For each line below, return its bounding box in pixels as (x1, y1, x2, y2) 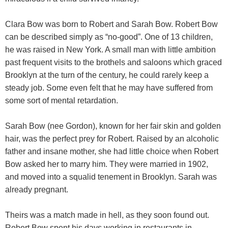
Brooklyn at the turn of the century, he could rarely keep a (5, 71, 209, 79)
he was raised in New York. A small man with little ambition (5, 45, 216, 54)
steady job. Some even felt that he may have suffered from (5, 83, 213, 92)
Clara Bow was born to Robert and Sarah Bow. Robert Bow (5, 20, 218, 28)
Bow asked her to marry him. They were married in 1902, (5, 160, 208, 168)
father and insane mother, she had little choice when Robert (5, 147, 218, 156)
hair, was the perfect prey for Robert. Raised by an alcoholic (5, 134, 219, 143)
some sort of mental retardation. (5, 96, 118, 105)
